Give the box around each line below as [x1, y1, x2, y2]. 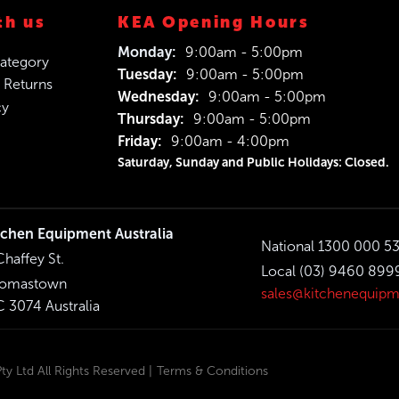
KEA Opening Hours [118, 12, 310, 32]
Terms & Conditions [157, 363, 268, 378]
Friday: [118, 134, 162, 150]
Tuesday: [118, 67, 177, 83]
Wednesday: [118, 89, 199, 105]
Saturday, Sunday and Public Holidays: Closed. [118, 155, 389, 170]
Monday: [118, 45, 176, 61]
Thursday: [118, 111, 184, 127]
